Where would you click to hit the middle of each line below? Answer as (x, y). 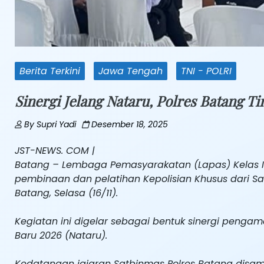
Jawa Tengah (131, 71)
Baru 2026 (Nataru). (61, 235)
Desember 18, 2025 (130, 124)
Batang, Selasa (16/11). (66, 193)
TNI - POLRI (206, 71)
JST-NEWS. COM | (55, 150)
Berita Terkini (50, 71)
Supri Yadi (56, 124)
